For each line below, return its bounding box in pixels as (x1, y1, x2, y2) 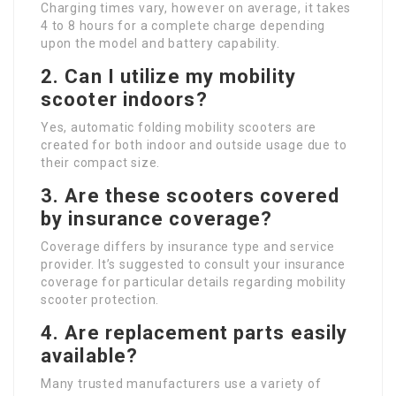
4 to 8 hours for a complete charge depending (41, 19, 326, 33)
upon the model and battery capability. (41, 36, 280, 50)
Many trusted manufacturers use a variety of (41, 377, 322, 391)
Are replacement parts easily (65, 322, 348, 344)
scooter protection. (41, 293, 160, 307)
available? (41, 345, 138, 367)
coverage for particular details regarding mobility (41, 275, 346, 289)
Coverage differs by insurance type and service (41, 240, 335, 254)
